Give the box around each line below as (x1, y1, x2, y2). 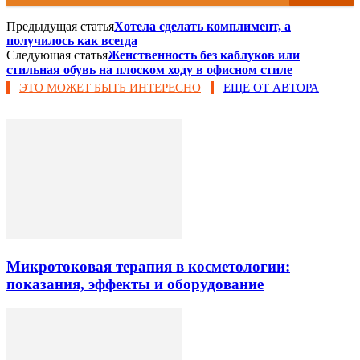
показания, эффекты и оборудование (6, 275, 264, 292)
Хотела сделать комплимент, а (114, 18, 291, 33)
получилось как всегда (6, 33, 137, 47)
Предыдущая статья (6, 18, 114, 33)
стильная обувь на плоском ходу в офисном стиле (6, 62, 292, 76)
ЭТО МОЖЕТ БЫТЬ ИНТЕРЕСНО (19, 80, 201, 94)
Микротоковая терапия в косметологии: (6, 257, 290, 275)
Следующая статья (6, 47, 108, 62)
